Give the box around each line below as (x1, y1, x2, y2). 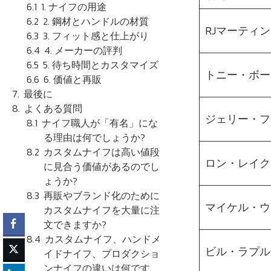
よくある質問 (24, 100, 83, 116)
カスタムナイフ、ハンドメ (45, 231, 162, 246)
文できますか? (44, 217, 106, 232)
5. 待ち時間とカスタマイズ (43, 57, 159, 72)
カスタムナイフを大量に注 (44, 202, 160, 217)
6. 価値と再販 (44, 71, 102, 87)
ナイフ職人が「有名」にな (42, 115, 158, 130)
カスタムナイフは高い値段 (44, 144, 160, 159)
